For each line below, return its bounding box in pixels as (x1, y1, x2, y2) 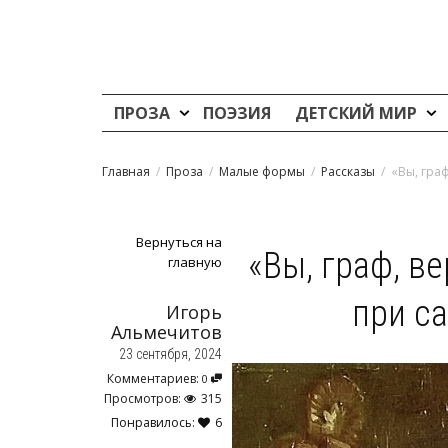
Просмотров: (104, 390, 181, 407)
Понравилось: (111, 414, 198, 431)
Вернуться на (136, 233, 222, 251)
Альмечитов (111, 320, 222, 344)
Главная (102, 163, 150, 180)
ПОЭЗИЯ (203, 102, 271, 124)
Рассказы (321, 163, 375, 180)
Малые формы (219, 163, 305, 180)
